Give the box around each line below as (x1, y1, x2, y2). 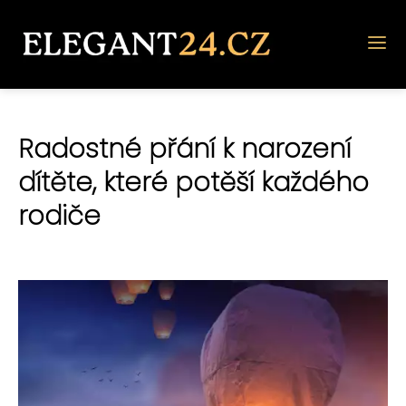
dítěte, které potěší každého (18, 164, 369, 200)
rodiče (18, 198, 101, 234)
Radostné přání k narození (18, 130, 351, 167)
